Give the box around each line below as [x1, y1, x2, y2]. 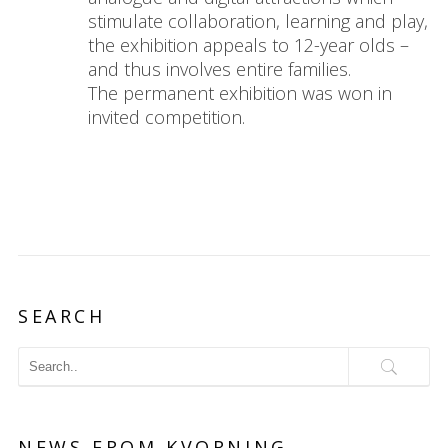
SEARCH [17, 304, 106, 329]
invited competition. [87, 105, 245, 130]
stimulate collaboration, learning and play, [87, 9, 428, 34]
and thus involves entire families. [87, 57, 351, 82]
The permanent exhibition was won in [87, 81, 392, 106]
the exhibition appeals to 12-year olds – [87, 33, 409, 58]
